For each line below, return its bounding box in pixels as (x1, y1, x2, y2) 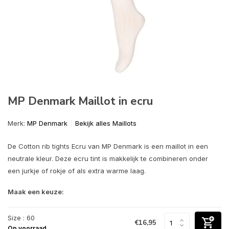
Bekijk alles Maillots (75, 119, 136, 127)
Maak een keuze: (8, 188, 64, 196)
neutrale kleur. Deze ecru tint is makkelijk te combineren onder (8, 154, 208, 163)
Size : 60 (8, 213, 35, 222)
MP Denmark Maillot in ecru (8, 94, 153, 109)
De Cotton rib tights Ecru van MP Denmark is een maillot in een (8, 142, 208, 150)
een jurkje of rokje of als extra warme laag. (8, 167, 146, 175)
